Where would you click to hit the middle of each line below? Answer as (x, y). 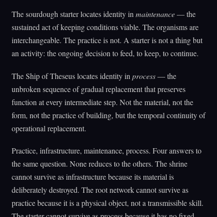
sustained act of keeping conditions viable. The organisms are (105, 27)
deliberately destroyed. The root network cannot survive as (100, 189)
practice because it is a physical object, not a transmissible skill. (108, 202)
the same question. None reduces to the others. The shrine (100, 163)
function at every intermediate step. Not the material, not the (102, 102)
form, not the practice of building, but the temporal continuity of (108, 115)
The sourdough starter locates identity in (74, 14)
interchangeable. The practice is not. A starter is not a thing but (107, 40)
